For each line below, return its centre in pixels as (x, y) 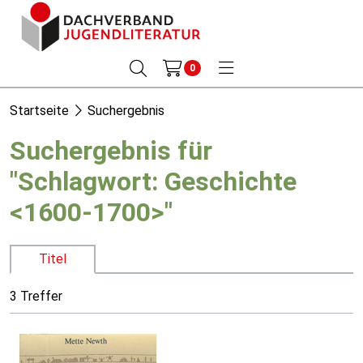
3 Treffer (36, 297)
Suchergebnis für (111, 151)
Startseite (39, 111)
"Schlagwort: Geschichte (153, 181)
